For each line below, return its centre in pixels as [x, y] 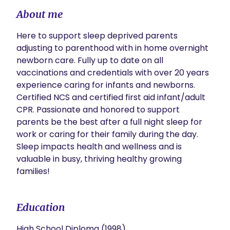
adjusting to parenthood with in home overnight [112, 48]
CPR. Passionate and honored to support [98, 110]
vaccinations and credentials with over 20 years [113, 73]
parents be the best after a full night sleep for [109, 122]
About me [40, 14]
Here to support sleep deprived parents [97, 36]
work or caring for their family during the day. [107, 134]
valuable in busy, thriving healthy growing [99, 159]
